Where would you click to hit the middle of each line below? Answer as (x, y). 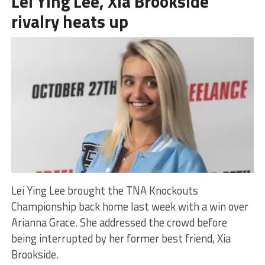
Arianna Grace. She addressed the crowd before (119, 223)
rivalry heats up (70, 21)
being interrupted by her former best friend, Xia (121, 239)
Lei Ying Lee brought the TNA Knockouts (104, 191)
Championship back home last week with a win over (130, 207)
